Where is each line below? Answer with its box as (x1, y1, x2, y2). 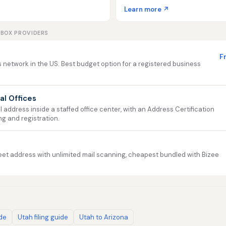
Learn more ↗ (124, 5, 169, 14)
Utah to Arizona (79, 213, 128, 221)
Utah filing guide (18, 213, 68, 221)
